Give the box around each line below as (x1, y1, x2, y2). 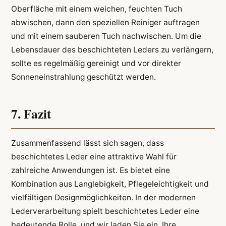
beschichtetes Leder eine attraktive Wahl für (11, 152, 177, 162)
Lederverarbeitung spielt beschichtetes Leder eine (11, 206, 199, 216)
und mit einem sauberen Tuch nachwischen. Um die (11, 31, 201, 41)
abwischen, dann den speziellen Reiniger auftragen (11, 18, 200, 28)
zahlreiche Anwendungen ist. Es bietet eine (11, 165, 170, 176)
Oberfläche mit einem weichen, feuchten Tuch (11, 4, 182, 14)
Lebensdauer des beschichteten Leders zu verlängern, (11, 45, 213, 55)
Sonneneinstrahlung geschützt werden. (11, 72, 156, 82)
